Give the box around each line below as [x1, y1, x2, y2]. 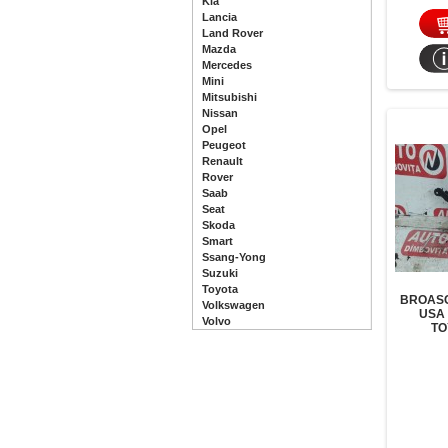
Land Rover [202, 27, 263, 39]
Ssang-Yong [202, 251, 266, 263]
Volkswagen [202, 299, 265, 311]
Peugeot [202, 139, 246, 151]
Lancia [202, 11, 237, 23]
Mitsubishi [202, 91, 257, 103]
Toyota [202, 283, 238, 295]
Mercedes [202, 59, 252, 71]
